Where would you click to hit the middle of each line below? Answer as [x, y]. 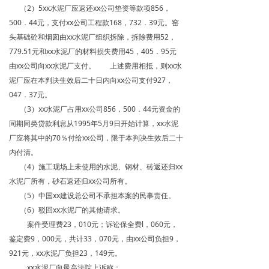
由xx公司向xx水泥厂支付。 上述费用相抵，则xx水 [95, 66]
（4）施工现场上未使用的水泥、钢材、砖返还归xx [96, 167]
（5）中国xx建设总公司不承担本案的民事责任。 [92, 195]
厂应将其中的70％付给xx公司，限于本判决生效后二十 [96, 138]
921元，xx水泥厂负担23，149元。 [65, 253]
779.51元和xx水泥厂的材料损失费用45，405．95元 [93, 51]
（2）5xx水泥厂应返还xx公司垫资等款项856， [90, 8]
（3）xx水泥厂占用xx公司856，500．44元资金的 [95, 109]
